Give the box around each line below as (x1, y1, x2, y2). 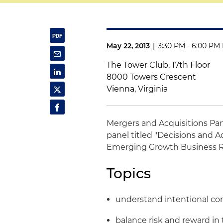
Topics (107, 165, 151, 182)
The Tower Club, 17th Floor (107, 60, 211, 70)
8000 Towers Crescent (107, 72, 197, 82)
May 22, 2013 (107, 41, 150, 50)
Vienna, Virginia (107, 84, 168, 94)
